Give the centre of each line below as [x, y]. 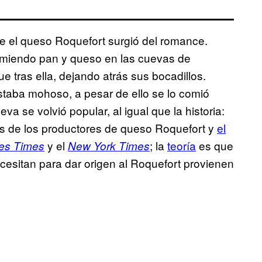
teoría [182, 146]
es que [215, 146]
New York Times [109, 146]
